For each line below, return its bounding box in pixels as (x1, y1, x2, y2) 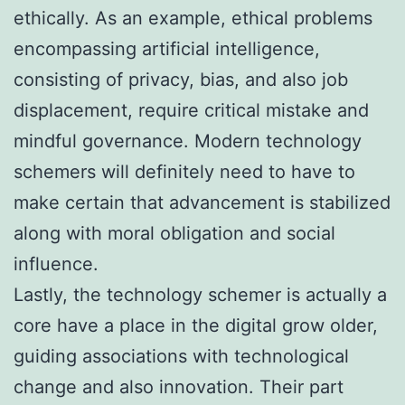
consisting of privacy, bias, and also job (14, 68, 348, 90)
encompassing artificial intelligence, (14, 37, 320, 60)
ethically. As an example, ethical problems (14, 6, 372, 29)
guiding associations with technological (14, 344, 349, 367)
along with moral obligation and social (14, 221, 335, 244)
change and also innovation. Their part (14, 375, 344, 398)
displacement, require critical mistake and (14, 99, 369, 121)
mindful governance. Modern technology (14, 129, 362, 152)
